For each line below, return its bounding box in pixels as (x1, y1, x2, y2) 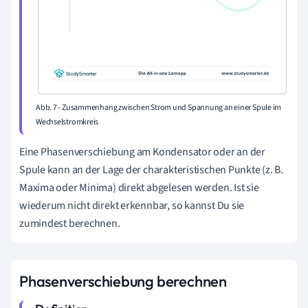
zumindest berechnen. (19, 215, 120, 231)
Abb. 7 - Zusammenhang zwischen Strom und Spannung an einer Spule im (36, 101, 282, 113)
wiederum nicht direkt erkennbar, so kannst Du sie (19, 197, 245, 213)
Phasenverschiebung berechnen (19, 271, 227, 291)
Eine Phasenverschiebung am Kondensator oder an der (19, 144, 265, 159)
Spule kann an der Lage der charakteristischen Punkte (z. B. (19, 162, 284, 177)
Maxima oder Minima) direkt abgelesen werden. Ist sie (19, 179, 259, 195)
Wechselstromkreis (36, 115, 99, 128)
